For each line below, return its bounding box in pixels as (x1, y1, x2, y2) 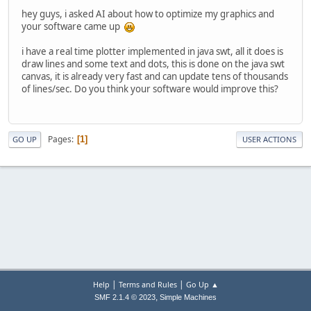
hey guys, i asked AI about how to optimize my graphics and (22, 7, 274, 20)
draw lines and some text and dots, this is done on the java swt (22, 57, 285, 70)
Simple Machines (160, 293, 217, 301)
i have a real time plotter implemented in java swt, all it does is (22, 44, 283, 58)
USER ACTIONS (242, 134, 296, 145)
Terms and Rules (118, 279, 177, 289)
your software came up (22, 19, 124, 33)
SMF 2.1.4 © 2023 (94, 293, 155, 301)
